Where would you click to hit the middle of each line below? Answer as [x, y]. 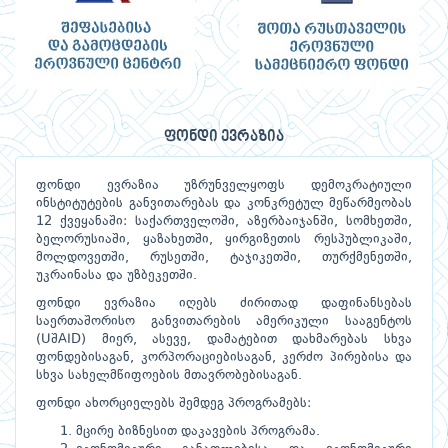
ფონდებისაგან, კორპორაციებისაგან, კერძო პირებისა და [224, 358]
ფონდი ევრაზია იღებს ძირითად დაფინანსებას [224, 304]
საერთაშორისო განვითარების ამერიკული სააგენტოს [224, 322]
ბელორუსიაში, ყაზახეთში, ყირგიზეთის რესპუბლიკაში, [224, 240]
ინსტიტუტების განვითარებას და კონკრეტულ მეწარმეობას [224, 204]
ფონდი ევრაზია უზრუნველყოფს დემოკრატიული [224, 186]
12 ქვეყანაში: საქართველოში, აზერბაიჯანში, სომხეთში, [224, 222]
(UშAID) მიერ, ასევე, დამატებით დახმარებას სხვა [224, 340]
